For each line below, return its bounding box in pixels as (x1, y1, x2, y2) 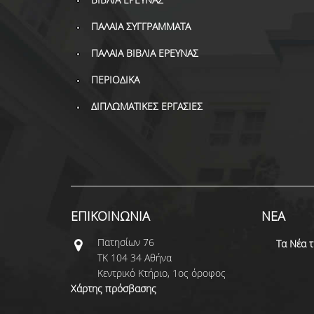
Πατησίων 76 (97, 235, 154, 249)
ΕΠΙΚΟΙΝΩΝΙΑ (70, 207, 150, 224)
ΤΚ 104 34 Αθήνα (97, 251, 172, 264)
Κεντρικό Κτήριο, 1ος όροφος (97, 266, 228, 280)
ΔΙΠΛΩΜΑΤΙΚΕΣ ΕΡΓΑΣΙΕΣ (90, 100, 203, 113)
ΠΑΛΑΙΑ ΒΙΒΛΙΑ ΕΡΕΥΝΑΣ (90, 46, 198, 60)
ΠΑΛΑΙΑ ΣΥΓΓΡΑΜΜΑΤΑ (90, 20, 191, 33)
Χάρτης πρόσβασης (70, 282, 156, 295)
